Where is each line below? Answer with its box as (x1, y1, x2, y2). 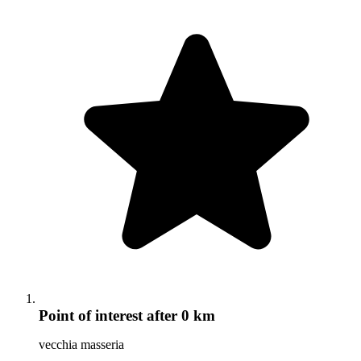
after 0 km (143, 307, 215, 325)
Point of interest (39, 307, 143, 325)
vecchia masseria (39, 338, 124, 352)
